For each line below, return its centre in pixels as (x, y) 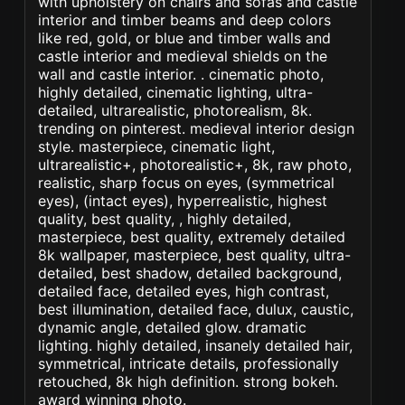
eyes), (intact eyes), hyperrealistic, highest (183, 201)
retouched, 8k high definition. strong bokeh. (188, 381)
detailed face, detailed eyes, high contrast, (184, 291)
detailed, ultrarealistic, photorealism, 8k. (175, 110)
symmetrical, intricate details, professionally (189, 363)
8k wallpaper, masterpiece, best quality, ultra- (195, 255)
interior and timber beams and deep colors (185, 20)
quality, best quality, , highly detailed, (165, 219)
